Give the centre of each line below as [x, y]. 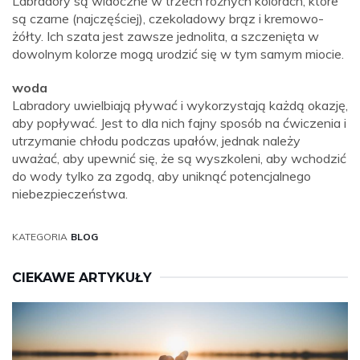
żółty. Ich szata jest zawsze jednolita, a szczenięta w [166, 36]
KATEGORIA [40, 237]
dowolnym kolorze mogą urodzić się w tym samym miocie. [178, 54]
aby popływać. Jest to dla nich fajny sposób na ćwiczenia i [179, 123]
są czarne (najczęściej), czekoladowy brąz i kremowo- [168, 18]
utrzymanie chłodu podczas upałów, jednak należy [156, 141]
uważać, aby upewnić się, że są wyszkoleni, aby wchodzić [179, 158]
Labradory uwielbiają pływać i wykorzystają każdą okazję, [180, 105]
